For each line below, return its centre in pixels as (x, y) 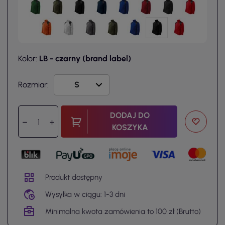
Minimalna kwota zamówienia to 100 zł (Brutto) (123, 211)
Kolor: (29, 59)
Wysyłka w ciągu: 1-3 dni (85, 194)
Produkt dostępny (74, 177)
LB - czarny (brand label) (85, 59)
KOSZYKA (130, 128)
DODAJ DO (130, 116)
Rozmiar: (33, 85)
